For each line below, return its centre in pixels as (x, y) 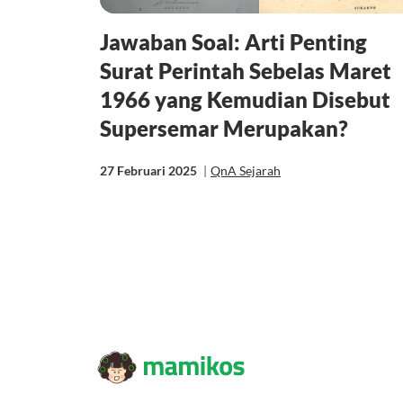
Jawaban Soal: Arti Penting (233, 41)
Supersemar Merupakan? (224, 128)
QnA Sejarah (246, 170)
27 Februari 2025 (150, 170)
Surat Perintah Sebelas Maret (246, 70)
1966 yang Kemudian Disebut (245, 99)
